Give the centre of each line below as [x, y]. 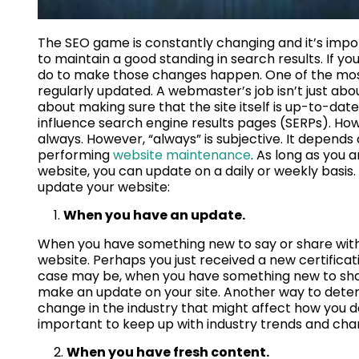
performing [75, 155]
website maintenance [182, 155]
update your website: [104, 188]
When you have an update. [154, 216]
